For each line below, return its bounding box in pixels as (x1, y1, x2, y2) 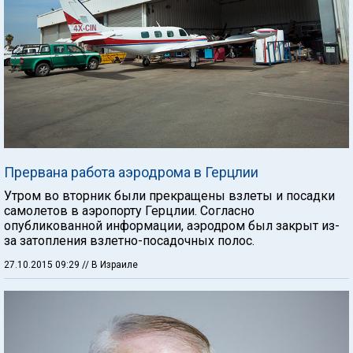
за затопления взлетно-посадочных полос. (4, 232, 255, 248)
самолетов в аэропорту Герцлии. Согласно (4, 203, 255, 218)
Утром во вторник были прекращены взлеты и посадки (4, 188, 335, 203)
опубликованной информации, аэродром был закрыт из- (4, 217, 340, 233)
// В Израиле (82, 258, 138, 270)
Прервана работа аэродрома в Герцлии (4, 163, 258, 180)
